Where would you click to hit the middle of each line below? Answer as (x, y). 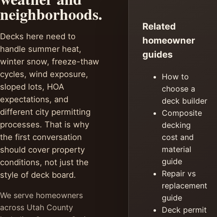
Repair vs (179, 173)
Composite (182, 113)
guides (158, 55)
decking (176, 125)
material (177, 149)
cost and (178, 137)
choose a (178, 88)
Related (159, 27)
